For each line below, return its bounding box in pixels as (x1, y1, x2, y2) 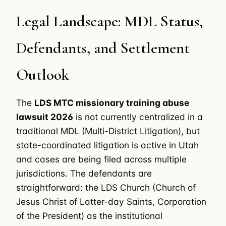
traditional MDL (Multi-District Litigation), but (16, 126, 200, 137)
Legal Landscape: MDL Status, (16, 11, 203, 31)
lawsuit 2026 (16, 111, 73, 123)
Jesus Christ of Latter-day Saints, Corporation (16, 196, 206, 207)
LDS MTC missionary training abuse (34, 97, 189, 108)
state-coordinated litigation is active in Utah (16, 140, 199, 151)
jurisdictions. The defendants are (16, 168, 152, 179)
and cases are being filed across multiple (16, 154, 187, 165)
